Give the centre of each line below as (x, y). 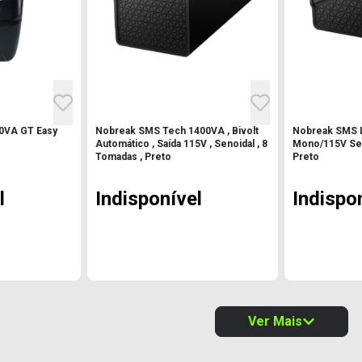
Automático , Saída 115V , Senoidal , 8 (181, 143)
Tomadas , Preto (133, 156)
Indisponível (149, 198)
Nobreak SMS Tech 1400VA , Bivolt (177, 130)
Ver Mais (275, 321)
